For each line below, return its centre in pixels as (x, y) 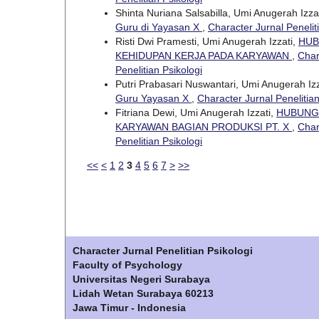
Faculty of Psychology (127, 265)
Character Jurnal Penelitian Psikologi (163, 251)
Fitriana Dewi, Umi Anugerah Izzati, (196, 113)
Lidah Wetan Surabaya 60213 (143, 294)
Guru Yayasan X (153, 99)
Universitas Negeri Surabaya (141, 279)
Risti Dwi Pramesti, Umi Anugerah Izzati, (207, 42)
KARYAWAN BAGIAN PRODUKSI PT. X (204, 127)
